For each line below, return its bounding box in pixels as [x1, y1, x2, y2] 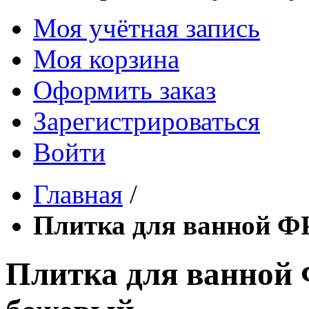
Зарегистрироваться [33, 106, 260, 136]
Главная [33, 179, 123, 209]
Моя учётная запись [33, 13, 260, 43]
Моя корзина [33, 44, 179, 74]
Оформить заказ [33, 75, 216, 105]
